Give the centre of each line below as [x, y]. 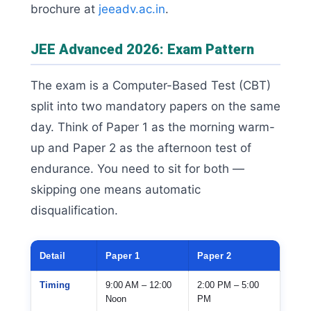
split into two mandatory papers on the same [155, 107]
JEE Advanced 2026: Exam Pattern [142, 50]
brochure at [65, 9]
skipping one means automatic [116, 190]
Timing [55, 285]
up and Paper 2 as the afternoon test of [141, 148]
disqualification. [74, 211]
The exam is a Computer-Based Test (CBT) [151, 86]
